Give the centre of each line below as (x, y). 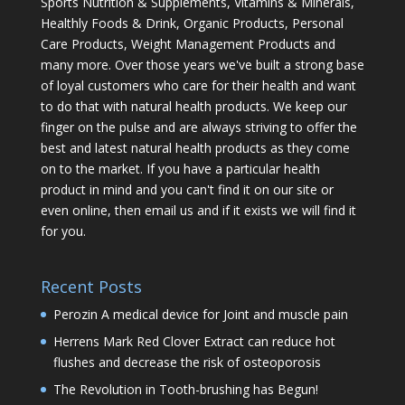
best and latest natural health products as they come (195, 147)
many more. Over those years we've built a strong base (202, 64)
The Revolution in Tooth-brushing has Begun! (185, 389)
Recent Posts (91, 286)
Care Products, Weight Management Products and (188, 43)
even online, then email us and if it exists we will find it (198, 210)
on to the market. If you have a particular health (180, 168)
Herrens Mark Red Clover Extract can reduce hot (194, 341)
